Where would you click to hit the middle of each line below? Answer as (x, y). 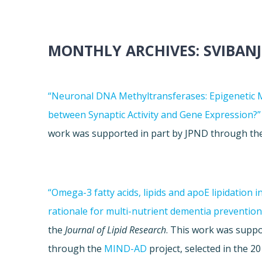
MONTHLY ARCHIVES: (126, 51)
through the (76, 249)
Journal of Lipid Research (116, 230)
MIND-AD (126, 249)
